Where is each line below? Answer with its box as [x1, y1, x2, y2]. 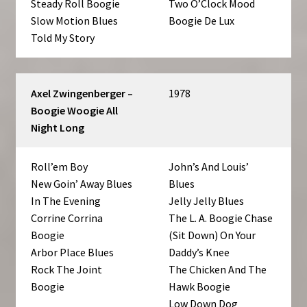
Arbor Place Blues [31, 245, 114, 259]
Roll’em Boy [31, 159, 88, 173]
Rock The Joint [31, 262, 103, 276]
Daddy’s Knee [169, 245, 230, 259]
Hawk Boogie [169, 279, 231, 293]
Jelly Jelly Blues [169, 193, 245, 208]
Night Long [31, 120, 85, 134]
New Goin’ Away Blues [31, 176, 133, 191]
